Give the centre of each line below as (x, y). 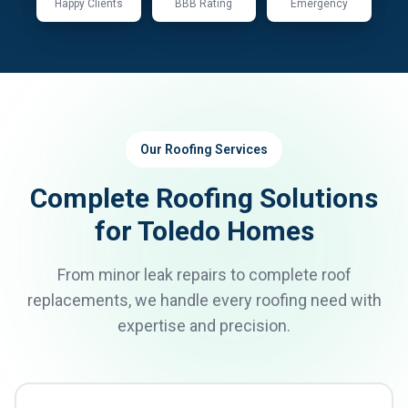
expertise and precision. (204, 326)
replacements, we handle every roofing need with (204, 300)
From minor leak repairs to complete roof (204, 275)
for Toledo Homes (204, 231)
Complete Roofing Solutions (204, 198)
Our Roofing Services (204, 149)
